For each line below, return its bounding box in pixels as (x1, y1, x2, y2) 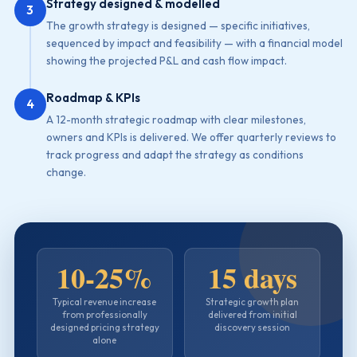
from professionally (61, 308, 147, 320)
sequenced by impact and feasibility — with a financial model (45, 36, 343, 50)
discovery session (214, 321, 291, 333)
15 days (207, 257, 297, 298)
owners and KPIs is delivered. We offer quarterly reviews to (45, 130, 336, 144)
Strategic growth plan (206, 296, 300, 308)
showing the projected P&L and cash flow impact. (45, 53, 287, 68)
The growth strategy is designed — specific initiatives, (45, 18, 310, 33)
